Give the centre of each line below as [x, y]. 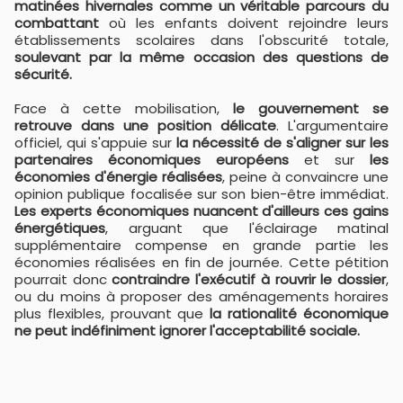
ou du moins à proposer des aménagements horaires [201, 296]
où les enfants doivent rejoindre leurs [249, 23]
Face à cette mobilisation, [124, 108]
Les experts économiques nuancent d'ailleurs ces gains [201, 211]
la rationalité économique [300, 313]
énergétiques [60, 228]
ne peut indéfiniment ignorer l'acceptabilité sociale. [187, 331]
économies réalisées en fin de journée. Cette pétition [201, 262]
